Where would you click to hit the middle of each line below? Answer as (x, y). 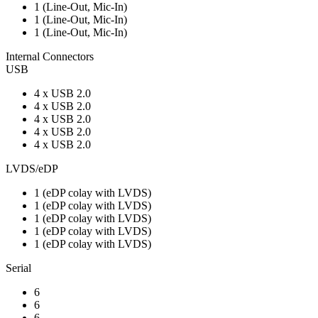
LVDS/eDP (32, 168)
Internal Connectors (50, 56)
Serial (18, 268)
